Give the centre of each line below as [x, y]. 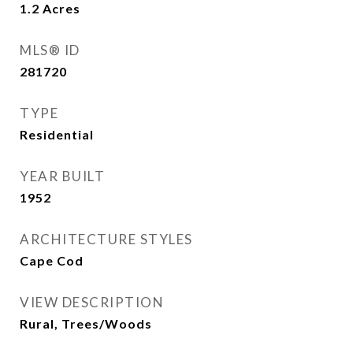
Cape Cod [52, 260]
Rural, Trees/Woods [86, 323]
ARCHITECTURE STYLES [106, 239]
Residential [57, 134]
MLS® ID [50, 50]
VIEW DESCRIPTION [92, 302]
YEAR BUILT [62, 176]
